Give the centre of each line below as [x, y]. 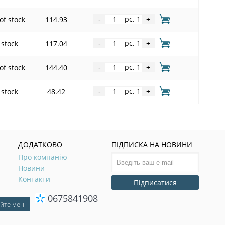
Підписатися [155, 182]
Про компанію [43, 157]
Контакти [34, 179]
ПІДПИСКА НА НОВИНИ [152, 144]
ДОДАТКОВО [40, 144]
